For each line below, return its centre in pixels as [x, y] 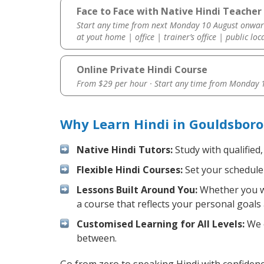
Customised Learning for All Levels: [161, 224]
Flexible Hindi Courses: [130, 170]
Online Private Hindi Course [142, 70]
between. [97, 238]
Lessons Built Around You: [137, 190]
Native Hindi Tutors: [125, 150]
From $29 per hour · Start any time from [153, 84]
